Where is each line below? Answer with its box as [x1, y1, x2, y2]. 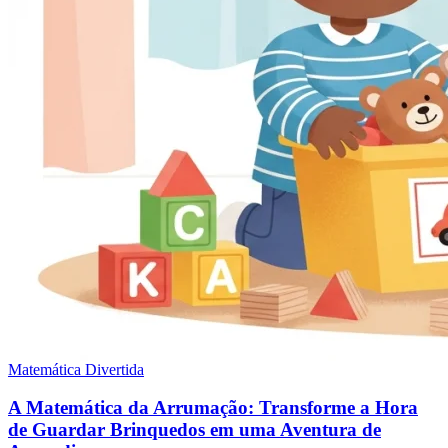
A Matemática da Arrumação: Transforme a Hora [8, 397, 418, 419]
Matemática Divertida [8, 360, 144, 378]
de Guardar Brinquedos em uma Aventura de [8, 419, 381, 441]
